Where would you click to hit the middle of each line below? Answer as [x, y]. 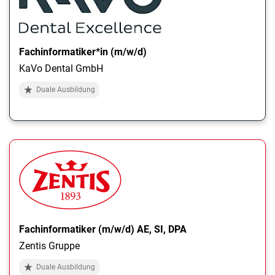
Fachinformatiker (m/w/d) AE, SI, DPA [103, 229]
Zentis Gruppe [49, 246]
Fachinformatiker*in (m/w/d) [83, 52]
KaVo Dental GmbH [61, 68]
